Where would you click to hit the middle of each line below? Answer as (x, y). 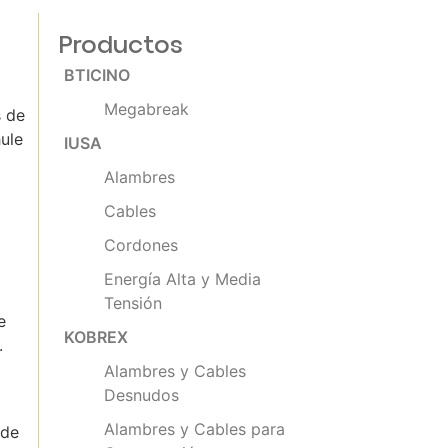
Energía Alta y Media (183, 278)
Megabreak (147, 108)
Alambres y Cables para (195, 428)
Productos (121, 45)
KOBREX (96, 336)
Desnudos (142, 394)
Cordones (141, 244)
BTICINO (97, 74)
